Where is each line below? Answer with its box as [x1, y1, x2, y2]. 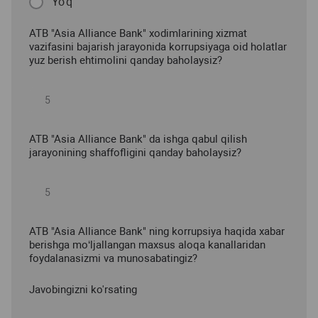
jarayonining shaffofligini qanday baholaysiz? [29, 146, 241, 160]
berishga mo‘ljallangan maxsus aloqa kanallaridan [29, 238, 265, 252]
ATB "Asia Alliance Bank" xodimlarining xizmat [29, 27, 247, 40]
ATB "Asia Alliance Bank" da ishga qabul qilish [29, 133, 247, 146]
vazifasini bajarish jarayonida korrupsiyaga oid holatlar [29, 40, 287, 54]
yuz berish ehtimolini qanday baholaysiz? [29, 54, 222, 67]
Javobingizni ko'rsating [29, 283, 137, 297]
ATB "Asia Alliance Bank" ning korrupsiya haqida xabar [29, 225, 285, 238]
